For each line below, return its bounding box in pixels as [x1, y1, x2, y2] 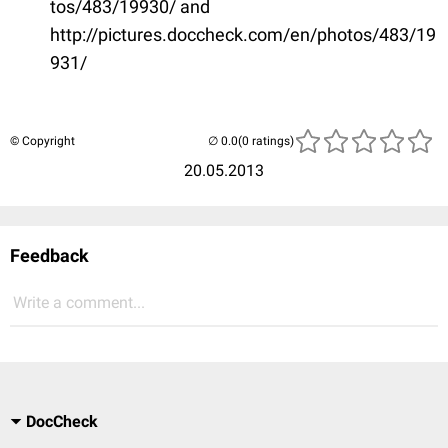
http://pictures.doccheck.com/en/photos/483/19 [50, 23, 436, 45]
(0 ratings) [238, 133, 294, 148]
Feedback [10, 244, 89, 266]
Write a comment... [13, 292, 145, 312]
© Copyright [10, 133, 75, 148]
